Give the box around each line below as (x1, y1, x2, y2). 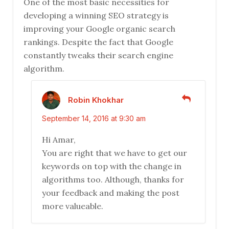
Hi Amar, (42, 134, 76, 145)
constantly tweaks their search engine (24, 50, 173, 61)
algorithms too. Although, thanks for (42, 174, 184, 185)
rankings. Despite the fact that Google (24, 37, 173, 48)
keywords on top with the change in (42, 161, 181, 172)
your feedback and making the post (42, 188, 179, 198)
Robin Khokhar (68, 95, 124, 105)
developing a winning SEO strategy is (24, 10, 169, 21)
